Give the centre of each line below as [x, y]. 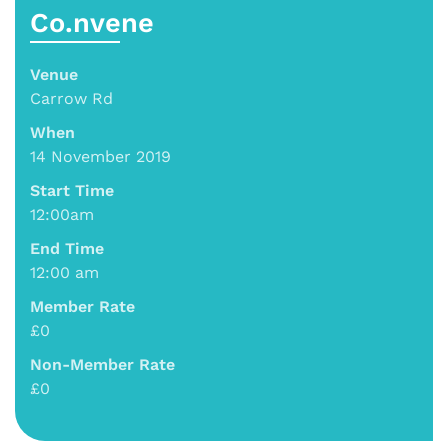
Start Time [72, 190]
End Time [67, 248]
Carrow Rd [71, 98]
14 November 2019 [100, 156]
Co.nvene [92, 22]
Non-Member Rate [102, 364]
